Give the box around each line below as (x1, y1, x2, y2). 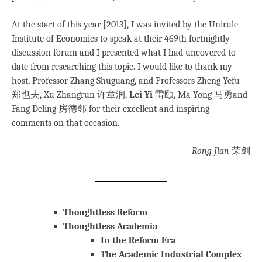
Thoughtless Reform (63, 207, 147, 218)
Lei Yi (129, 89, 153, 100)
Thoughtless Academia (63, 221, 157, 232)
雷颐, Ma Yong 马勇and (153, 89, 247, 100)
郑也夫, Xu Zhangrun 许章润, (12, 89, 129, 100)
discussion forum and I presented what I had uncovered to (12, 47, 236, 58)
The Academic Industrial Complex (101, 249, 242, 260)
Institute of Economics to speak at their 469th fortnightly (12, 33, 230, 44)
